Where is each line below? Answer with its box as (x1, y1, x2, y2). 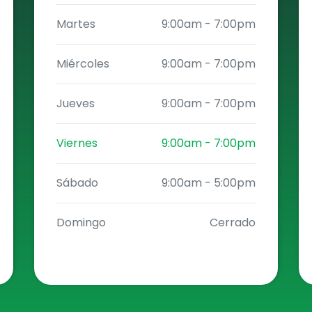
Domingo (56, 214, 106, 231)
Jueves (56, 95, 95, 111)
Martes (56, 16, 95, 32)
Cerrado (210, 214, 256, 231)
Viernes (56, 135, 97, 151)
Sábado (56, 175, 98, 191)
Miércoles (56, 56, 109, 72)
